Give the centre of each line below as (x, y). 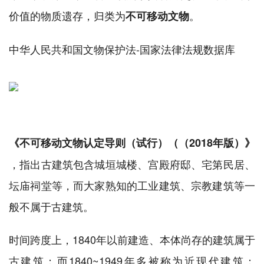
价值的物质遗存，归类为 (67, 16)
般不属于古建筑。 (51, 207)
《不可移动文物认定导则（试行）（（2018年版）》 (132, 143)
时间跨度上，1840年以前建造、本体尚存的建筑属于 (132, 240)
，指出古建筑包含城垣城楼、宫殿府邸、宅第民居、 (132, 164)
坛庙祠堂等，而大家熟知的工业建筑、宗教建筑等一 (132, 185)
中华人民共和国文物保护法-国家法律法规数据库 (122, 49)
